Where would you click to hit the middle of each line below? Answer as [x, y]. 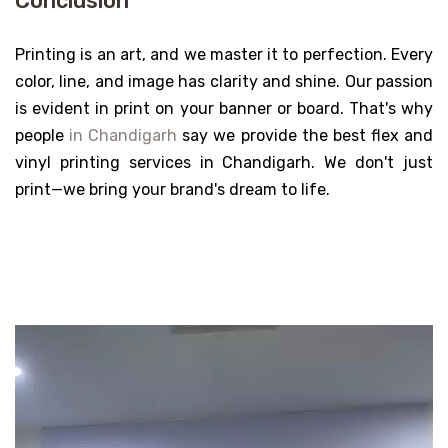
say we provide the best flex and [305, 136]
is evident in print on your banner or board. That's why [224, 109]
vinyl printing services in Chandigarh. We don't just [224, 163]
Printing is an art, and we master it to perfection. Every [224, 55]
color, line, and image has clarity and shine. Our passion [224, 82]
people [42, 136]
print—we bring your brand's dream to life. [172, 190]
